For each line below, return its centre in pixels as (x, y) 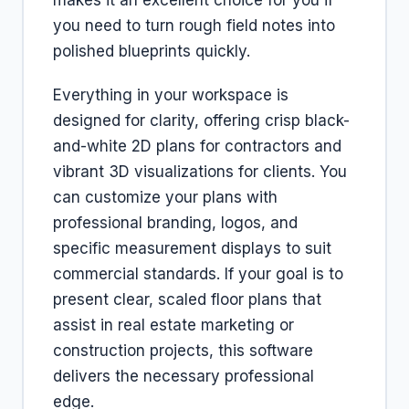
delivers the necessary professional (184, 376)
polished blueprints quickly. (152, 51)
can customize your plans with (165, 197)
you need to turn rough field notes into (194, 26)
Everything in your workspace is (171, 95)
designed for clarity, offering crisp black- (201, 121)
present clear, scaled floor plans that (187, 299)
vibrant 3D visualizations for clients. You (200, 172)
